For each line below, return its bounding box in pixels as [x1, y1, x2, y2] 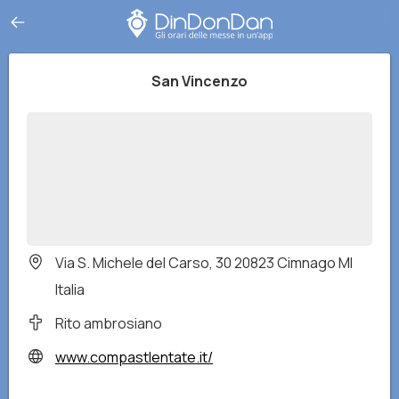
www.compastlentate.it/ [55, 347, 213, 367]
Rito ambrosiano [55, 313, 162, 333]
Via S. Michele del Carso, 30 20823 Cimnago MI [55, 253, 353, 273]
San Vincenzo [151, 71, 248, 91]
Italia [55, 280, 85, 299]
